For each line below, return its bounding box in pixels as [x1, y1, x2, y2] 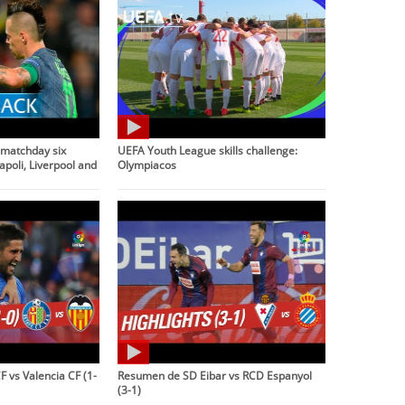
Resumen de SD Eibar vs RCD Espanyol [118, 367, 313, 382]
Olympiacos [118, 156, 177, 172]
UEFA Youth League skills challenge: [118, 142, 298, 157]
